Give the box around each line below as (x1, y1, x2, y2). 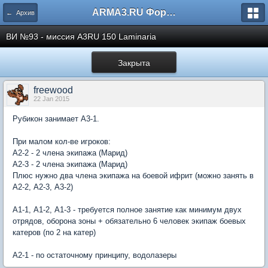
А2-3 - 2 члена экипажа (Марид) (13, 160, 127, 169)
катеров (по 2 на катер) (13, 228, 96, 237)
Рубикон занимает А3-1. (13, 114, 99, 123)
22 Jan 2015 (33, 95, 69, 102)
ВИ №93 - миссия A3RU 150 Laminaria (6, 32, 156, 41)
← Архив (6, 9, 35, 16)
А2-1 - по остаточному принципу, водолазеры (13, 251, 176, 260)
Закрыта (118, 56, 150, 68)
